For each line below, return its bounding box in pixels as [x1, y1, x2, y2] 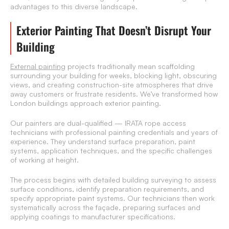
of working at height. [10, 155, 79, 165]
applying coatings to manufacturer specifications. [10, 212, 175, 221]
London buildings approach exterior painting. [10, 99, 161, 108]
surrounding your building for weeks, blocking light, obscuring [10, 71, 217, 80]
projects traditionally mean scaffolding [65, 62, 195, 71]
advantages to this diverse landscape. [10, 2, 138, 11]
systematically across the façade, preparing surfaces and [10, 203, 200, 212]
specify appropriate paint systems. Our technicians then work [10, 194, 215, 203]
